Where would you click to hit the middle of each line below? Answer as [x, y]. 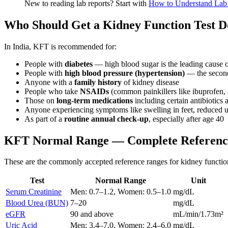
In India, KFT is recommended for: [60, 46]
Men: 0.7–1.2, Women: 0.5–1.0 [121, 192]
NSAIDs [94, 91]
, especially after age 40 [186, 119]
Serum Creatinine [34, 192]
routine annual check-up [106, 119]
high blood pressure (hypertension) [125, 73]
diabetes [79, 64]
